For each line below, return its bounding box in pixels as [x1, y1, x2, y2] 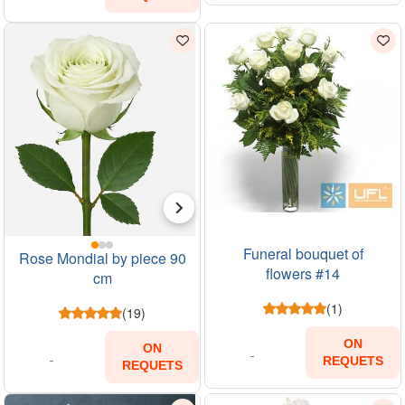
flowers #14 [266, 262, 340, 284]
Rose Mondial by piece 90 [18, 247, 186, 268]
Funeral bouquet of [242, 242, 363, 264]
